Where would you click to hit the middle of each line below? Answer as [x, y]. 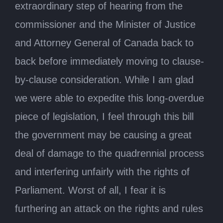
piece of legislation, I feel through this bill [104, 116]
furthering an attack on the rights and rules [109, 208]
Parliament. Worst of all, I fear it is [90, 190]
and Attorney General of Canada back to [104, 43]
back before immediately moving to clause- [110, 61]
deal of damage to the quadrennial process [110, 153]
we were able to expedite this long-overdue [110, 98]
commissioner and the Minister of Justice [105, 24]
